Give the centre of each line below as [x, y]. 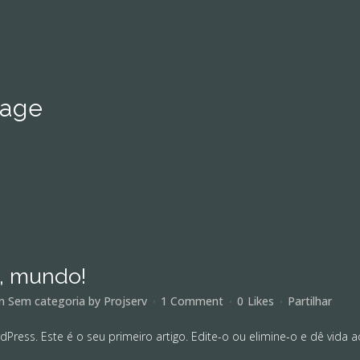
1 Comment [192, 301]
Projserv [125, 301]
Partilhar [310, 301]
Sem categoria [47, 301]
